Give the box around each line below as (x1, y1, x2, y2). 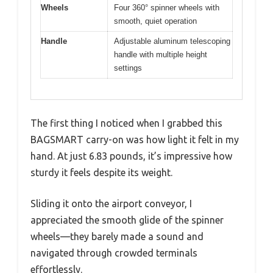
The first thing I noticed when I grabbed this (30, 118, 222, 129)
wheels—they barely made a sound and (30, 231, 204, 243)
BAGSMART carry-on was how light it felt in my (30, 134, 239, 146)
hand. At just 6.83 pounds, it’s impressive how (30, 151, 232, 162)
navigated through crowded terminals (30, 247, 197, 259)
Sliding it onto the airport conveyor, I (30, 198, 192, 210)
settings (114, 63, 142, 73)
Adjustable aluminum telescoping (114, 36, 230, 46)
